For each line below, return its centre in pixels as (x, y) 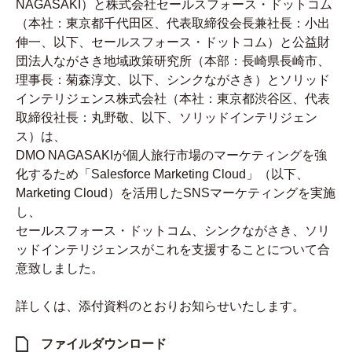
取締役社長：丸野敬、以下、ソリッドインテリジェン (167, 117)
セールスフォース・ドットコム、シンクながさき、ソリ (173, 230)
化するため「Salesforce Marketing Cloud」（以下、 (162, 174)
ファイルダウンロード (104, 343)
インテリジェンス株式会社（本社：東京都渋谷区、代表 (173, 98)
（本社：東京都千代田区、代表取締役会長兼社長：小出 (173, 23)
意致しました (53, 268)
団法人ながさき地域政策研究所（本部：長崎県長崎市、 (173, 60)
